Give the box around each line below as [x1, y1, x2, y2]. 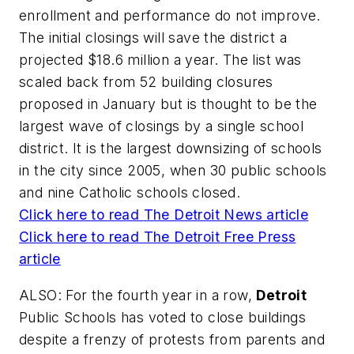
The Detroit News [143, 206, 263, 224]
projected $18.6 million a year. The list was [19, 51, 302, 69]
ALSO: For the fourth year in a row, [19, 286, 257, 303]
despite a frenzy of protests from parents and [19, 330, 325, 348]
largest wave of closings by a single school [19, 118, 304, 135]
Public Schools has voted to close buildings [19, 308, 307, 326]
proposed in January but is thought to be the [19, 96, 318, 113]
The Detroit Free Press [143, 228, 296, 246]
